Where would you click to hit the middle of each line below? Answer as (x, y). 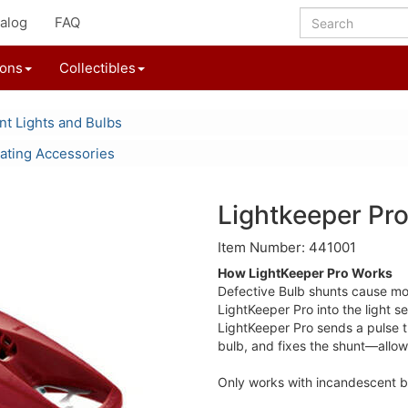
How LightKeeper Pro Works (305, 273)
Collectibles (97, 68)
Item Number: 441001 (287, 247)
